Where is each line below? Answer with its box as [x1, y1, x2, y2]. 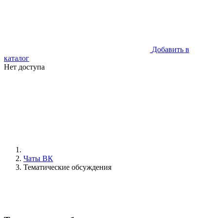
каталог [4, 54, 29, 62]
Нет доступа [4, 63, 45, 71]
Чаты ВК [23, 154, 53, 163]
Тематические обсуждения [23, 163, 111, 171]
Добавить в [152, 45, 189, 54]
